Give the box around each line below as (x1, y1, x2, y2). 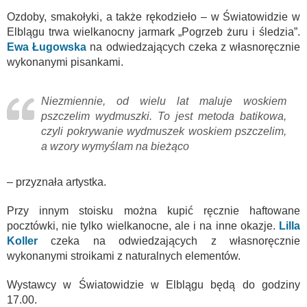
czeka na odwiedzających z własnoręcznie (38, 235, 300, 247)
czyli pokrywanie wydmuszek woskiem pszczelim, (41, 125, 286, 137)
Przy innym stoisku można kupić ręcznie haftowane (7, 205, 300, 217)
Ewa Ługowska (7, 41, 87, 53)
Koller (7, 235, 38, 247)
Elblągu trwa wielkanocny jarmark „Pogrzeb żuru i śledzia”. (7, 26, 300, 38)
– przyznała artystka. (7, 176, 106, 188)
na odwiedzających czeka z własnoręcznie (86, 41, 301, 53)
